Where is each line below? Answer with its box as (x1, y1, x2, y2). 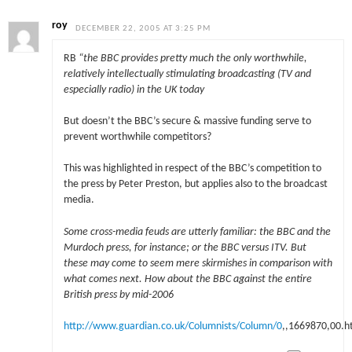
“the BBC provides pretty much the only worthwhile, (78, 53, 307, 64)
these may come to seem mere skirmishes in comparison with (63, 258, 332, 269)
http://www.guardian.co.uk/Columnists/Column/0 (63, 321, 282, 332)
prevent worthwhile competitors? (63, 132, 211, 143)
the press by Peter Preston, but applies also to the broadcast (63, 179, 328, 190)
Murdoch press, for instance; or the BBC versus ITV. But (63, 242, 306, 253)
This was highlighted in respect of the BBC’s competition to (63, 163, 321, 174)
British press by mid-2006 (63, 289, 174, 300)
